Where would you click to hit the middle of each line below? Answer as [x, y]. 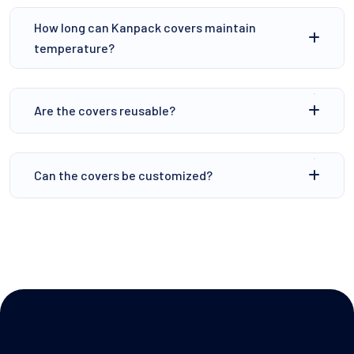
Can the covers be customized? [123, 175]
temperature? [74, 48]
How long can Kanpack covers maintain [145, 28]
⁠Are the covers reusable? [105, 111]
